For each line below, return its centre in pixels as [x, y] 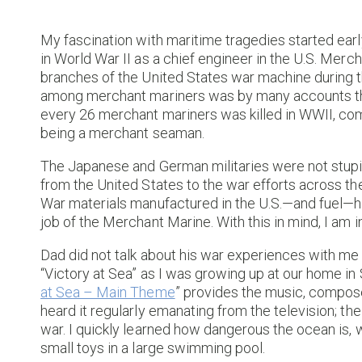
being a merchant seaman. [122, 133]
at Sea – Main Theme [108, 292]
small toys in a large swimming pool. [153, 347]
